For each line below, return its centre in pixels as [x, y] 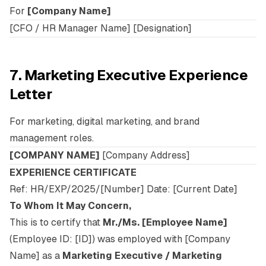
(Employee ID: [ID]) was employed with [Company [120, 239]
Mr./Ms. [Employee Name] [165, 222]
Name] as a [36, 256]
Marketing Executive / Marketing [142, 256]
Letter [31, 94]
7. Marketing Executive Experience [129, 75]
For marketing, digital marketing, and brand [104, 121]
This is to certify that [56, 222]
